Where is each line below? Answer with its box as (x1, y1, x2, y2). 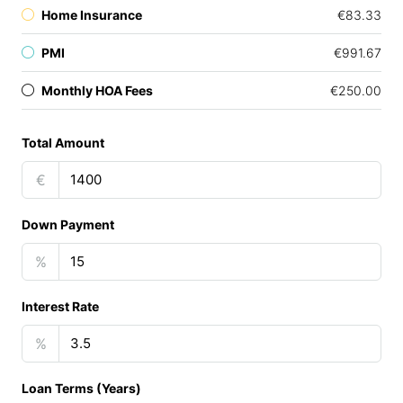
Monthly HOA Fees (41, 83, 153, 98)
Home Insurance (41, 7, 142, 22)
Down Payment (22, 217, 114, 232)
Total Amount (22, 135, 104, 150)
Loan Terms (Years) (22, 381, 141, 396)
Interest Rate (22, 299, 99, 314)
